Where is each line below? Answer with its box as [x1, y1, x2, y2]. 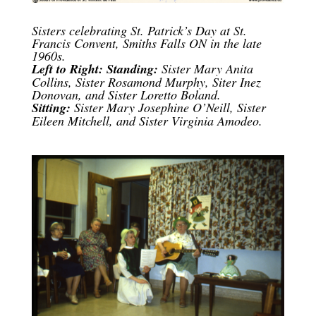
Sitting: [31, 99, 71, 117]
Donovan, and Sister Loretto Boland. [31, 86, 221, 104]
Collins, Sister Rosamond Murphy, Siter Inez [31, 73, 261, 91]
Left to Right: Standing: [31, 60, 158, 78]
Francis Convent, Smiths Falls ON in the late [31, 35, 262, 52]
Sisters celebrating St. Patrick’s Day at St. [31, 22, 247, 39]
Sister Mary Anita [157, 60, 253, 78]
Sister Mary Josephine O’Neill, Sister [70, 99, 266, 116]
